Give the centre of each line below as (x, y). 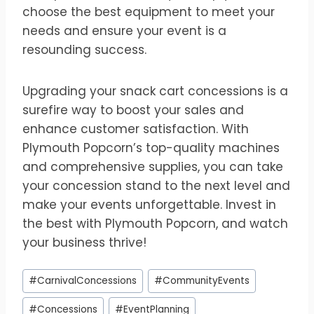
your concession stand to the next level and (156, 185)
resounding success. (84, 49)
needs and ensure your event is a (124, 30)
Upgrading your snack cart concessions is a (155, 91)
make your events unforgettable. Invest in (149, 204)
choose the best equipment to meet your (149, 12)
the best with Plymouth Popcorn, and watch (155, 223)
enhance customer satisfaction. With (136, 129)
